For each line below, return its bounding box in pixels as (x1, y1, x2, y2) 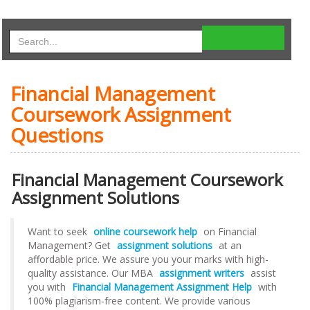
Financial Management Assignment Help (72, 280, 252, 293)
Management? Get (28, 238, 113, 252)
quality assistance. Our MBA (28, 266, 156, 280)
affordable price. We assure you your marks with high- (28, 252, 268, 266)
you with (28, 280, 69, 293)
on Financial (201, 224, 257, 238)
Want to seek (28, 224, 90, 238)
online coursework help (93, 224, 197, 238)
